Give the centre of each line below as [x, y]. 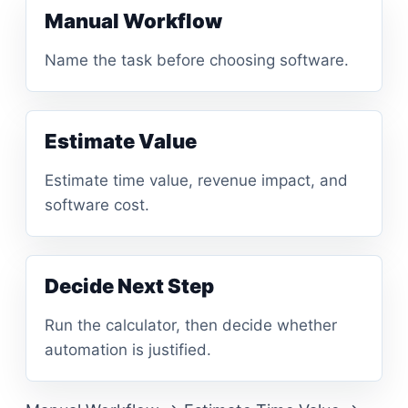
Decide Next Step [129, 286]
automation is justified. [128, 350]
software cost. [97, 205]
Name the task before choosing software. [197, 60]
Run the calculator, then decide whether [191, 325]
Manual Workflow [133, 21]
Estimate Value [121, 141]
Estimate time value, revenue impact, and [196, 180]
